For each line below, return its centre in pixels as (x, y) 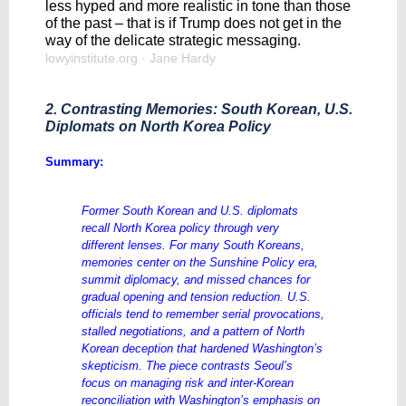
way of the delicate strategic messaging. (173, 40)
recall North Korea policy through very (180, 228)
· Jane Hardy (179, 58)
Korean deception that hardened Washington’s (202, 348)
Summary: (74, 162)
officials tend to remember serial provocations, (203, 314)
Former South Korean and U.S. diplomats (190, 211)
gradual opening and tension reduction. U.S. (196, 297)
